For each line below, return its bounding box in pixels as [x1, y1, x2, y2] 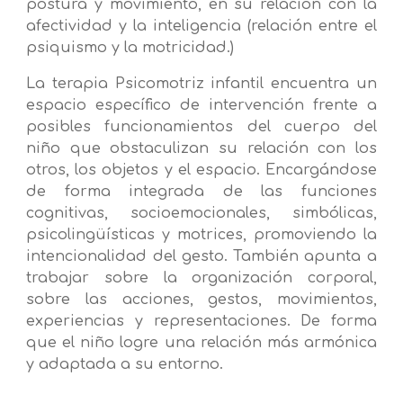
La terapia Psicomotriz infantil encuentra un [26, 76, 377, 93]
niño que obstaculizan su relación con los [26, 140, 377, 157]
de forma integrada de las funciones [26, 184, 377, 201]
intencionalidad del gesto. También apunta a [26, 248, 377, 265]
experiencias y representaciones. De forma [26, 313, 377, 330]
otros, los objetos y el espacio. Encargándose [26, 162, 377, 179]
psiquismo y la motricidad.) [26, 40, 235, 57]
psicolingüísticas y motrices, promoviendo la [26, 227, 377, 244]
